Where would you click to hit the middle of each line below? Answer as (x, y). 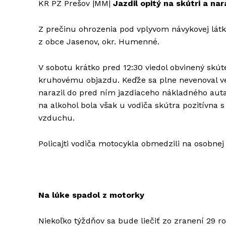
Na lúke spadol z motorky (91, 195)
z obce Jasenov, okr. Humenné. (99, 41)
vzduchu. (56, 118)
